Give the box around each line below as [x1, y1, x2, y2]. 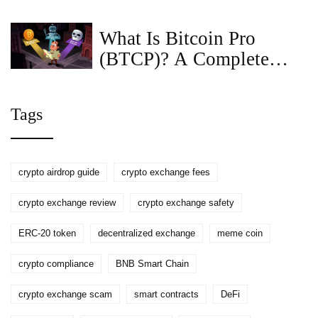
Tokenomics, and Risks [99, 89, 283, 111]
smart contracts [134, 289, 199, 300]
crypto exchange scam [18, 289, 112, 300]
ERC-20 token [18, 228, 76, 239]
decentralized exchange [98, 228, 195, 239]
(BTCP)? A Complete [99, 48, 270, 70]
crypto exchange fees [121, 167, 210, 178]
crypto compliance [18, 258, 94, 270]
